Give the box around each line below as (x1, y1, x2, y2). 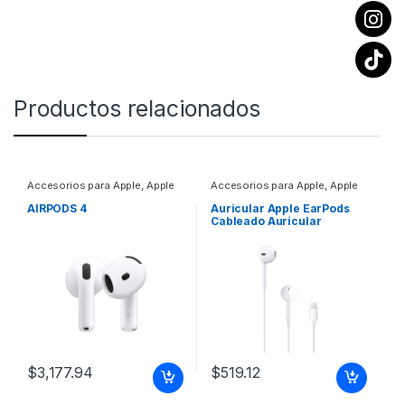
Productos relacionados (14, 95, 260, 123)
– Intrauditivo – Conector (210, 239, 346, 253)
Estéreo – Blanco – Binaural (210, 226, 363, 240)
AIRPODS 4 (26, 201, 87, 215)
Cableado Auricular (210, 213, 322, 228)
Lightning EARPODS (210, 251, 319, 266)
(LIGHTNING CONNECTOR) (210, 264, 362, 278)
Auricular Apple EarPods (210, 201, 350, 215)
